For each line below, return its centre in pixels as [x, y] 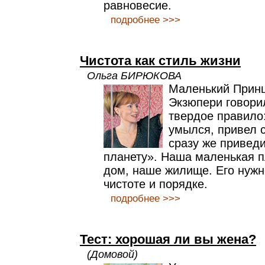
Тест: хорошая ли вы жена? [168, 239]
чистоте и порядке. [156, 184]
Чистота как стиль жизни [160, 61]
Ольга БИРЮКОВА [134, 75]
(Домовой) [112, 254]
